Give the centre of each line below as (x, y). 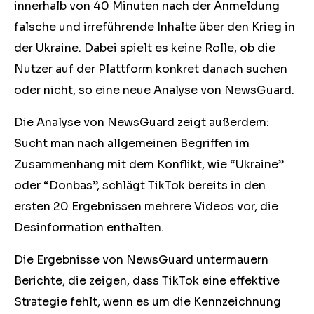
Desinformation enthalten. (89, 227)
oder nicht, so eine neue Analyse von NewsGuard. (154, 90)
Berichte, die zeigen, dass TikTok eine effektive (147, 281)
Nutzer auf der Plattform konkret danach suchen (151, 69)
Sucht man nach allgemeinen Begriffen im (132, 143)
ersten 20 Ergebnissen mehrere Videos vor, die (146, 206)
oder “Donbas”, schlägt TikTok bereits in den (140, 185)
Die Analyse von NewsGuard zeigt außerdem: (142, 122)
